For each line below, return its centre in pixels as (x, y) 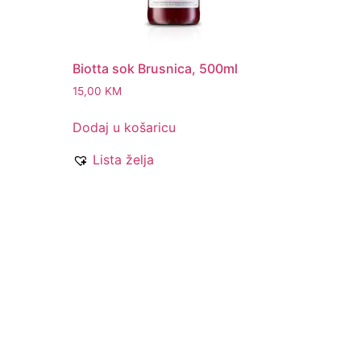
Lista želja (124, 160)
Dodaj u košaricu (124, 128)
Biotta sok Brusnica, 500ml (156, 69)
